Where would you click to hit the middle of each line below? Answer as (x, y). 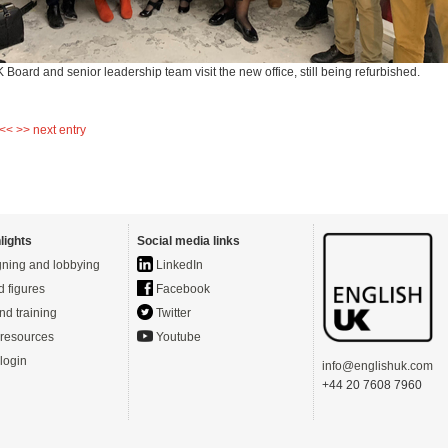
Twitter (172, 313)
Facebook (181, 289)
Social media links (188, 241)
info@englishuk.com (377, 366)
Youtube (177, 337)
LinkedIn (178, 265)
